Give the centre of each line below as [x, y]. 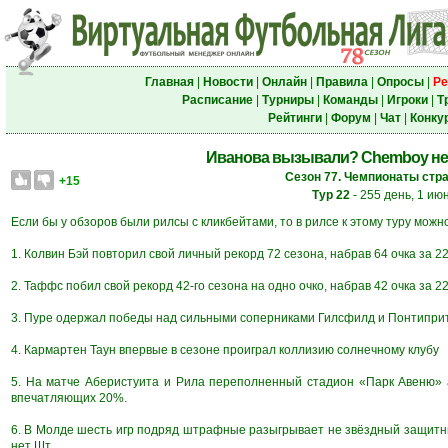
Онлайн [284, 82]
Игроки [407, 100]
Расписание [217, 100]
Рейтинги [294, 118]
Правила [341, 82]
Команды [350, 100]
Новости [227, 82]
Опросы [400, 82]
